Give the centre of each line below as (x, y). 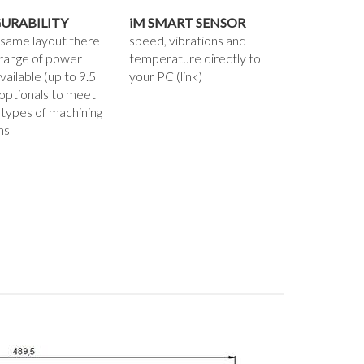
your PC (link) (166, 76)
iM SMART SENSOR (188, 23)
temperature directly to (195, 58)
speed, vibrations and (188, 41)
